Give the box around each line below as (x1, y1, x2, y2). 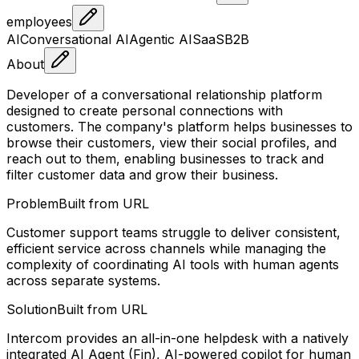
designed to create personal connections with (6, 102, 283, 119)
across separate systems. (6, 272, 160, 288)
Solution (6, 301, 57, 317)
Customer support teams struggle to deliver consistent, (6, 224, 341, 240)
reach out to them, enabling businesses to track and (6, 150, 324, 167)
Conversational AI (20, 30, 129, 47)
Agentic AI (129, 30, 192, 47)
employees (6, 13, 72, 30)
